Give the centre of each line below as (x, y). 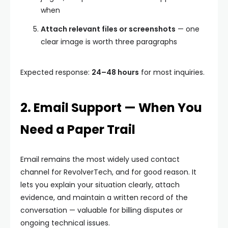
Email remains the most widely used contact (100, 159)
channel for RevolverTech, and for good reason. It (108, 172)
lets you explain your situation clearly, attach (100, 185)
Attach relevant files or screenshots (108, 29)
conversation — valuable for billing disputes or (102, 210)
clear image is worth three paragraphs (109, 42)
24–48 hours (115, 72)
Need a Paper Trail (78, 130)
